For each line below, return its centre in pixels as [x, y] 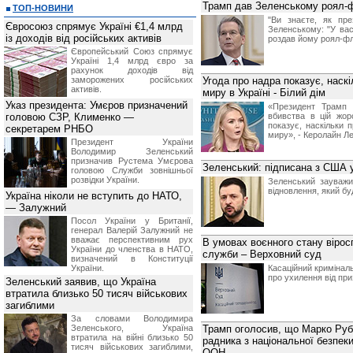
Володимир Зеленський [132, 151]
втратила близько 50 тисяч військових [97, 294]
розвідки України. [105, 180]
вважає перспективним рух [132, 240]
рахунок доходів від [132, 70]
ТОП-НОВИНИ [43, 8]
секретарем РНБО [49, 129]
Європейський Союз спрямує [132, 51]
